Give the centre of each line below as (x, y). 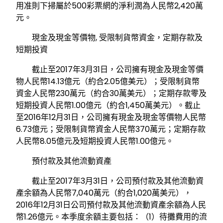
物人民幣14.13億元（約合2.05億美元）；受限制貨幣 (108, 82)
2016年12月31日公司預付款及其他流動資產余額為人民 (111, 205)
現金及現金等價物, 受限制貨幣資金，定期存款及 (109, 38)
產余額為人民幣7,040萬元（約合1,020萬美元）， (104, 193)
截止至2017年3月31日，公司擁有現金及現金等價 (110, 70)
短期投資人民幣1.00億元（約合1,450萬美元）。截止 (108, 106)
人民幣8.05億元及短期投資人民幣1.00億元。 (95, 141)
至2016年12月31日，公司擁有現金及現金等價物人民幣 (111, 117)
